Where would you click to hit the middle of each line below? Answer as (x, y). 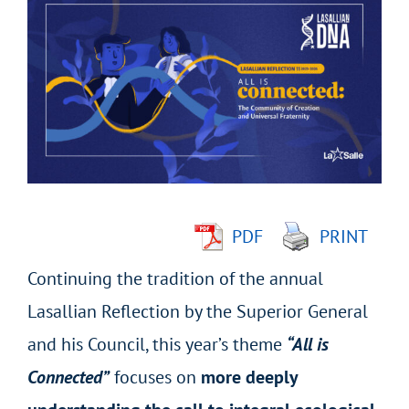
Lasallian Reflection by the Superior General (197, 311)
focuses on (155, 377)
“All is (307, 344)
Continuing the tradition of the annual (175, 278)
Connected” (68, 377)
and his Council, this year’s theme (157, 344)
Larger (52, 32)
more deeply (249, 377)
